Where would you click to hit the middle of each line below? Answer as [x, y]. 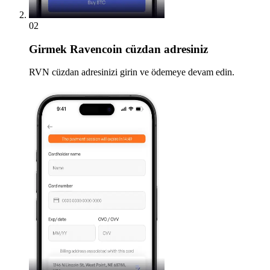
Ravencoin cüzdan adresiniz [137, 49]
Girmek [48, 49]
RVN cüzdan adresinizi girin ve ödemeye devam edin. [132, 72]
